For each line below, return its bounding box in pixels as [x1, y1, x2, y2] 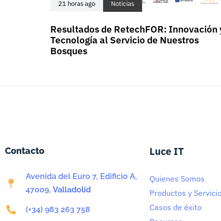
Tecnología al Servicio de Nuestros [50, 34, 199, 46]
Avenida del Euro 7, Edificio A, [25, 172, 137, 181]
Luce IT [149, 145, 184, 158]
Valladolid [52, 185, 91, 194]
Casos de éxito [149, 202, 202, 212]
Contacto [5, 146, 44, 156]
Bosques [50, 45, 87, 57]
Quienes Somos [149, 174, 205, 184]
